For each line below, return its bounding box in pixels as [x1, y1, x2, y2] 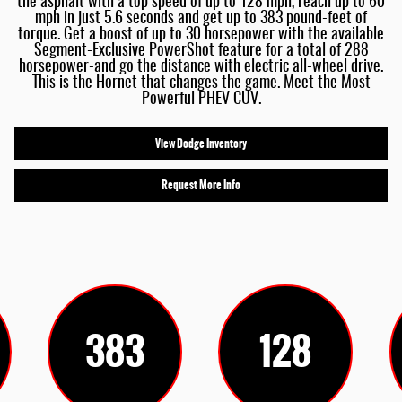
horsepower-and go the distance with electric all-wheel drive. [19, 59, 383, 75]
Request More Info [162, 176, 240, 193]
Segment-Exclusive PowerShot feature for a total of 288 [33, 43, 369, 59]
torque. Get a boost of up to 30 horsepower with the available [18, 27, 384, 43]
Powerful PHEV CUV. [141, 92, 261, 108]
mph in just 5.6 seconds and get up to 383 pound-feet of [35, 11, 367, 27]
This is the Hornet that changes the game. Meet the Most [31, 75, 371, 92]
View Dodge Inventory [155, 135, 247, 152]
